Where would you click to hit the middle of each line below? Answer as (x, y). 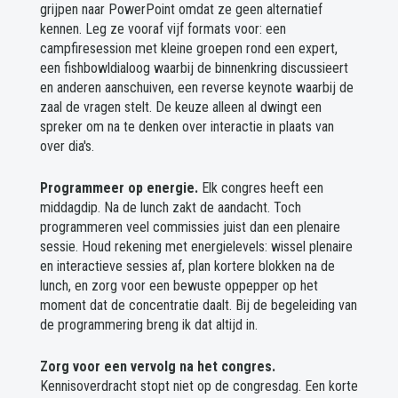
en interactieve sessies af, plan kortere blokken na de (187, 267)
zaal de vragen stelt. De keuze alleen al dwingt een (180, 107)
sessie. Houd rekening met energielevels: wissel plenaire (196, 247)
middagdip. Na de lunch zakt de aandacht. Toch (170, 208)
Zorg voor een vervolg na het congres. (157, 367)
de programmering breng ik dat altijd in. (148, 325)
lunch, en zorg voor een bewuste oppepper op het (179, 286)
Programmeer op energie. (119, 188)
